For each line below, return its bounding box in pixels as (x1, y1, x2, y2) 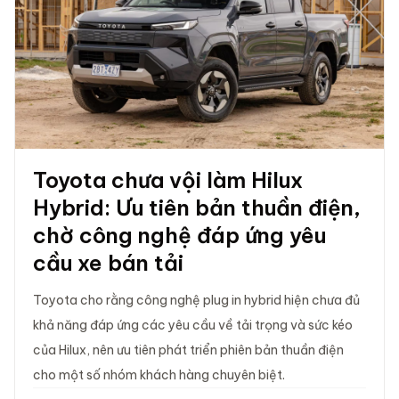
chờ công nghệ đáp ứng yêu (33, 221, 326, 248)
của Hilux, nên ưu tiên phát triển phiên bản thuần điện (33, 341, 344, 358)
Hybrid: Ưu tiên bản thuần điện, (33, 193, 361, 221)
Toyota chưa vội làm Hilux (33, 166, 303, 193)
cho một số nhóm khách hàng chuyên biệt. (33, 366, 285, 383)
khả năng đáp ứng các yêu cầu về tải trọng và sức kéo (33, 316, 353, 333)
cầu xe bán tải (33, 248, 183, 276)
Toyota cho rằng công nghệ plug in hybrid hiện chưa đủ (33, 291, 360, 308)
